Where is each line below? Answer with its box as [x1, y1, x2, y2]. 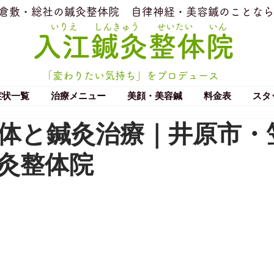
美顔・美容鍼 [127, 91, 182, 101]
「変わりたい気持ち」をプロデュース [42, 70, 219, 81]
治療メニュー [50, 91, 106, 101]
